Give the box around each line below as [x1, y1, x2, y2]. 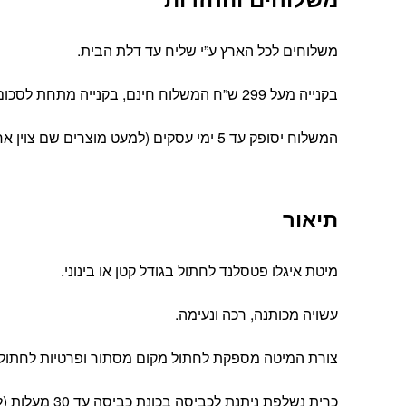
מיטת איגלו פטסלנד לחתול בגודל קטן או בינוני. [61, 260, 338, 282]
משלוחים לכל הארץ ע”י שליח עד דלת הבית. [77, 40, 338, 62]
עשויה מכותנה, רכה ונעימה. [175, 304, 338, 325]
